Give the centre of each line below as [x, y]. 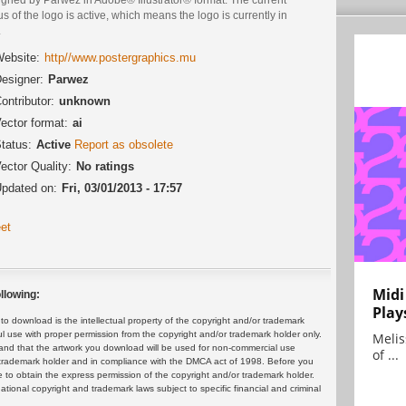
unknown [85, 101]
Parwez [68, 79]
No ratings [105, 166]
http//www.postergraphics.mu [120, 57]
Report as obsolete [124, 144]
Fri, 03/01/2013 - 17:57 [122, 188]
